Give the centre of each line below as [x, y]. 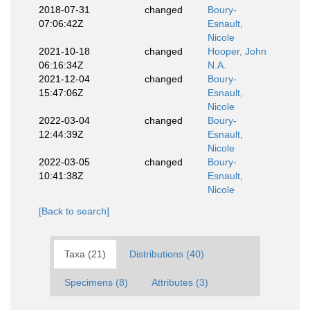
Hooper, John [237, 52]
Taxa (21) [85, 254]
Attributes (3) [180, 283]
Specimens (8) [96, 283]
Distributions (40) [167, 254]
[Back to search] [74, 211]
